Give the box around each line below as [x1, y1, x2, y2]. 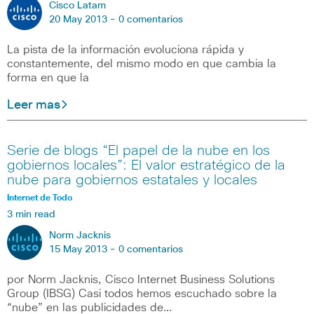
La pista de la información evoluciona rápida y [7, 44, 244, 56]
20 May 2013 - [49, 15, 118, 25]
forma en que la [7, 72, 89, 84]
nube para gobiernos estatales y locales [7, 172, 257, 187]
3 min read [7, 209, 55, 219]
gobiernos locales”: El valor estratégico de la [7, 158, 285, 172]
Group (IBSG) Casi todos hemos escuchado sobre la [7, 287, 277, 299]
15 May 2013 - [49, 244, 118, 254]
